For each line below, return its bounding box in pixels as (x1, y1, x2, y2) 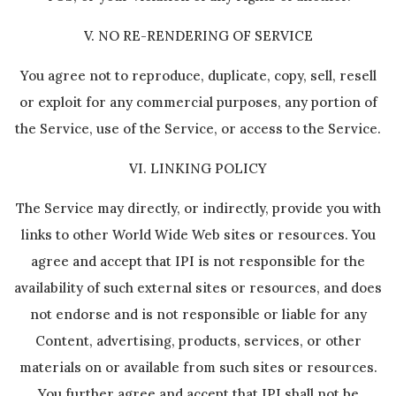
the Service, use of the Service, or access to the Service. (15, 120, 381, 137)
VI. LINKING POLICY (129, 160, 267, 177)
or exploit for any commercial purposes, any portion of (19, 94, 377, 110)
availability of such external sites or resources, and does (14, 279, 382, 296)
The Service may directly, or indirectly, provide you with (15, 200, 381, 217)
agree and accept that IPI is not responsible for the (31, 253, 365, 270)
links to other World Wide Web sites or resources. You (20, 226, 376, 243)
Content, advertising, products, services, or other (34, 332, 362, 349)
